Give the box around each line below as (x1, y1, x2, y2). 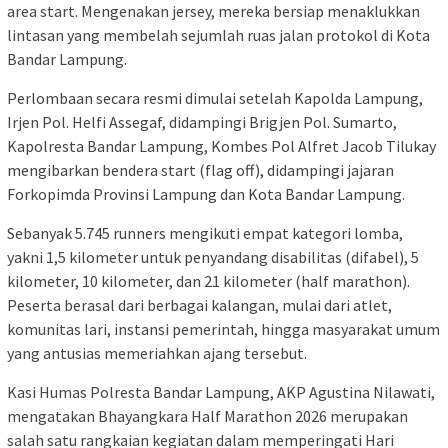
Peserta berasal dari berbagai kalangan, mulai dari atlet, (7, 294, 392, 315)
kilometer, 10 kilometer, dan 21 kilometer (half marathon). (7, 270, 410, 291)
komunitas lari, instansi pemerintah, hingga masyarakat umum (7, 318, 440, 339)
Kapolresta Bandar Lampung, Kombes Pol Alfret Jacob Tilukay (7, 135, 436, 156)
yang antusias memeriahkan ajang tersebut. (7, 342, 307, 363)
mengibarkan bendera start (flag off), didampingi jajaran (7, 159, 394, 180)
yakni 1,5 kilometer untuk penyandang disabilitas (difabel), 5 (7, 246, 419, 267)
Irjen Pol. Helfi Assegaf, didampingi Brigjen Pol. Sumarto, (7, 111, 397, 132)
